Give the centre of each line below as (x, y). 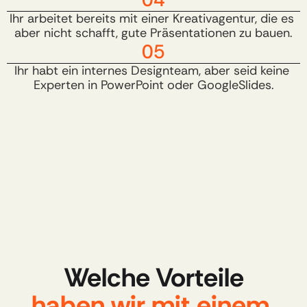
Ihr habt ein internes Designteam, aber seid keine (152, 71)
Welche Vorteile (153, 278)
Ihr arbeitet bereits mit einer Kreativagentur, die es (152, 19)
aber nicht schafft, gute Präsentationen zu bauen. (153, 33)
